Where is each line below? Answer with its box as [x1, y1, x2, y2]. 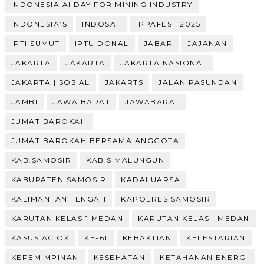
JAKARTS [104, 77, 144, 87]
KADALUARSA [121, 174, 181, 184]
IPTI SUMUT [11, 38, 60, 48]
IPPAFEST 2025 [136, 19, 201, 28]
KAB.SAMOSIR [11, 155, 72, 164]
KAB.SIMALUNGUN [86, 155, 165, 164]
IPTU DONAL [74, 38, 129, 48]
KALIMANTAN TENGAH [11, 194, 107, 203]
